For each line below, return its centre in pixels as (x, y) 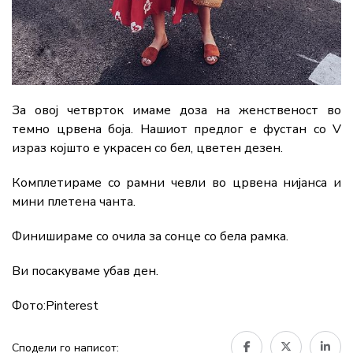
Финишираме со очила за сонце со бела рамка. (150, 236)
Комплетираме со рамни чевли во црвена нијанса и (176, 182)
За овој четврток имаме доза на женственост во (176, 110)
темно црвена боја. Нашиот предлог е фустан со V (176, 129)
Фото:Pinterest (55, 305)
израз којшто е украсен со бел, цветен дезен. (147, 148)
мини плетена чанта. (74, 201)
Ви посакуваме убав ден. (85, 271)
